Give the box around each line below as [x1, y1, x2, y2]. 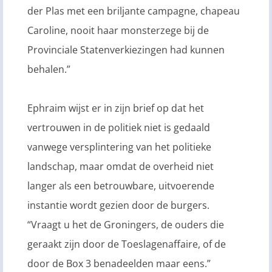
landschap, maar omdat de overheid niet [27, 160, 214, 174]
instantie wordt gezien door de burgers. [27, 199, 209, 212]
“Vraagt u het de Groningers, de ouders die [27, 218, 224, 232]
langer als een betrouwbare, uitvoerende [27, 179, 214, 193]
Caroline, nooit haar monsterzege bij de [27, 24, 209, 38]
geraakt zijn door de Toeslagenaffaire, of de [27, 237, 226, 251]
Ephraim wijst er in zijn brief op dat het [27, 101, 204, 115]
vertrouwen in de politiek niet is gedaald [27, 121, 210, 135]
